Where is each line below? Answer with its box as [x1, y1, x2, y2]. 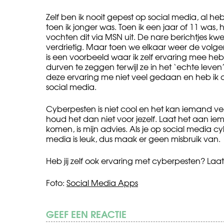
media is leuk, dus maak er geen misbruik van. [46, 132, 220, 144]
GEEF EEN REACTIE [46, 205, 126, 221]
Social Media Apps [66, 176, 138, 188]
